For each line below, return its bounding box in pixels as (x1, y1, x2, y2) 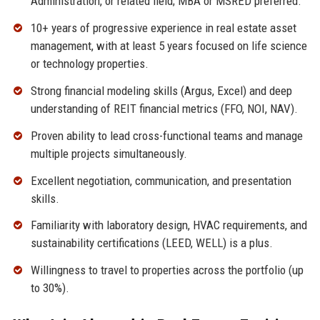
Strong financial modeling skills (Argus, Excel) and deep (30, 83, 292, 98)
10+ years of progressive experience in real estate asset (30, 21, 296, 36)
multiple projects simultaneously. (30, 146, 187, 161)
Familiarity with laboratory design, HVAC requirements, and (30, 218, 307, 233)
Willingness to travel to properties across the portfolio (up (30, 263, 304, 278)
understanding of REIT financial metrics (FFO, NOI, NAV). (30, 101, 298, 116)
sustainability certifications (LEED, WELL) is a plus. (30, 236, 273, 251)
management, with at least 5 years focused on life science (30, 39, 307, 54)
